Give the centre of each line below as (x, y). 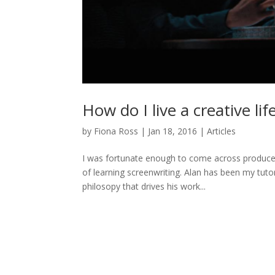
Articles (222, 131)
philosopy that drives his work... (144, 186)
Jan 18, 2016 (173, 131)
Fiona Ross (116, 131)
